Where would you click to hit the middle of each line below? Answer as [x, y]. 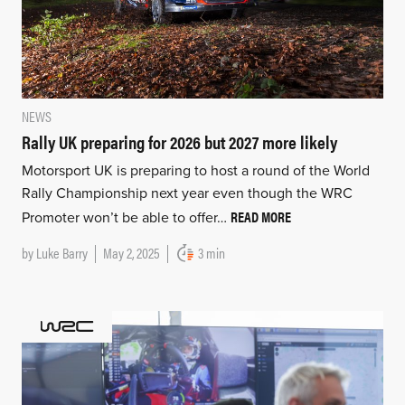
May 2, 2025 [131, 252]
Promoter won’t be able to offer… [126, 217]
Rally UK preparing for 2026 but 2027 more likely [179, 141]
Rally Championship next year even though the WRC [187, 193]
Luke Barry [61, 252]
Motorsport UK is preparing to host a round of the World [195, 170]
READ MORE [260, 216]
